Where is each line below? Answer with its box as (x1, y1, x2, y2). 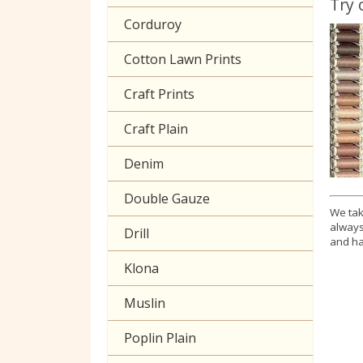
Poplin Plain (124, 328, 196, 347)
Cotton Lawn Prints (124, 49, 241, 68)
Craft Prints (124, 84, 194, 103)
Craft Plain (124, 119, 188, 138)
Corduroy (124, 15, 181, 33)
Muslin (124, 293, 165, 312)
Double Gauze (124, 189, 210, 207)
